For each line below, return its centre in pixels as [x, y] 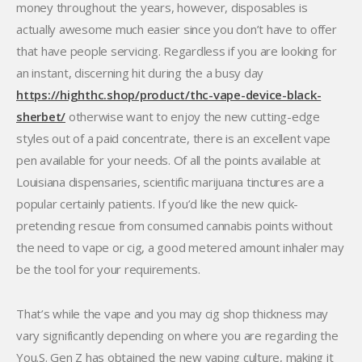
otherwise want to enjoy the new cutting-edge [193, 116]
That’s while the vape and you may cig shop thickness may [172, 314]
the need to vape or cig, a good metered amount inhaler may [180, 247]
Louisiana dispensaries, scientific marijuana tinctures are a [170, 182]
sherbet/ [41, 116]
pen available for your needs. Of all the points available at [168, 160]
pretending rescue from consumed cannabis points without [175, 225]
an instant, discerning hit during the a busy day [140, 73]
